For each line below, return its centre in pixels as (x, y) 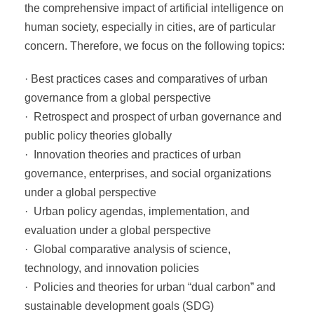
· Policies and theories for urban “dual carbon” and (150, 287)
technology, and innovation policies (112, 268)
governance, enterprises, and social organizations (148, 173)
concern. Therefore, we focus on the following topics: (155, 46)
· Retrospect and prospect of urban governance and (153, 117)
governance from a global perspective (118, 98)
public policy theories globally (98, 136)
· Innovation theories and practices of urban (133, 155)
